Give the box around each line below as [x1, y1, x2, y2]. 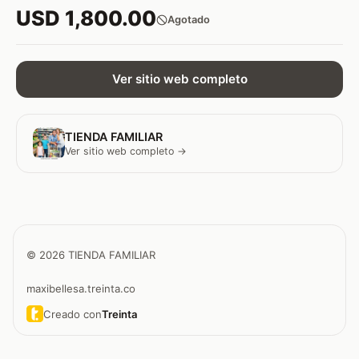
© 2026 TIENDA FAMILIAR [26, 248, 155, 261]
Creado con [42, 307, 102, 321]
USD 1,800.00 [16, 5, 156, 30]
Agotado [167, 14, 210, 26]
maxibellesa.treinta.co [26, 282, 135, 296]
